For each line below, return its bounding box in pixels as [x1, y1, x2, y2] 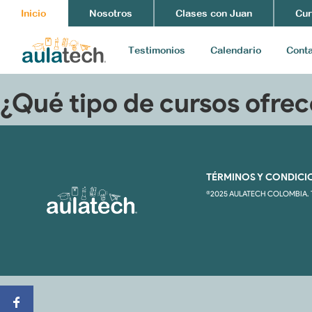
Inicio [21, 8, 46, 19]
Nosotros [89, 8, 132, 19]
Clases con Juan [175, 8, 252, 19]
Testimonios [128, 44, 185, 56]
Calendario [210, 44, 261, 56]
